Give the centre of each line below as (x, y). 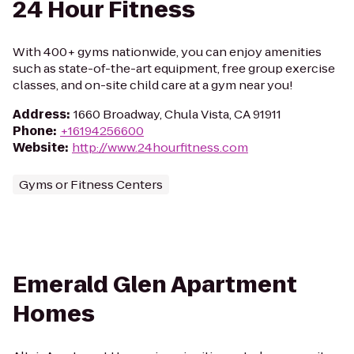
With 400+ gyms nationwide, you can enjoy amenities (167, 52)
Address (40, 114)
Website (39, 147)
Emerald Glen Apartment (155, 285)
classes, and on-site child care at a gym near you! (153, 85)
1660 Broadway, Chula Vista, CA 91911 (177, 114)
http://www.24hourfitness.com (160, 147)
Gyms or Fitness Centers (91, 185)
